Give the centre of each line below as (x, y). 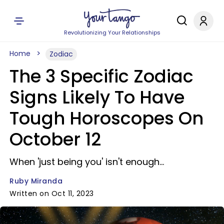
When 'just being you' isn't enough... (87, 162)
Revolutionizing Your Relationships (112, 32)
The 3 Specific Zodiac (101, 76)
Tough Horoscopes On (106, 118)
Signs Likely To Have (97, 97)
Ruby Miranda (36, 181)
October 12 (55, 139)
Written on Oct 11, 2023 (52, 193)
